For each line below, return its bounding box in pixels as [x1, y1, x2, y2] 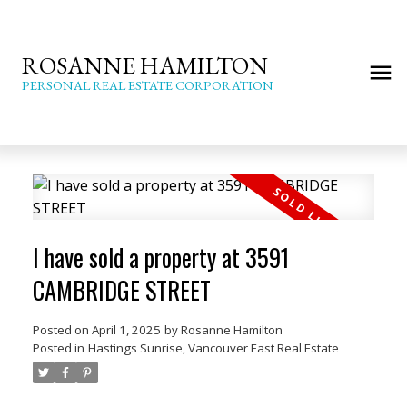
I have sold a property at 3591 [32, 239, 289, 275]
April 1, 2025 [91, 321, 161, 338]
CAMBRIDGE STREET [32, 272, 211, 308]
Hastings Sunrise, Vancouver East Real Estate [87, 339, 339, 356]
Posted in [32, 339, 84, 356]
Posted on [32, 321, 92, 338]
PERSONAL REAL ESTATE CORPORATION [22, 76, 273, 94]
